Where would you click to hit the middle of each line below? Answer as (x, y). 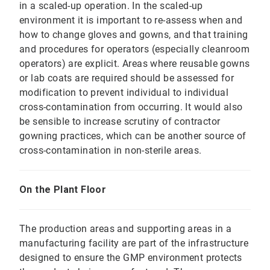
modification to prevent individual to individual (124, 93)
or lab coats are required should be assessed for (127, 78)
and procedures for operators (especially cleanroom (134, 49)
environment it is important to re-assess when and (131, 20)
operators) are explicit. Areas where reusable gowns (135, 64)
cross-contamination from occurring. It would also (131, 107)
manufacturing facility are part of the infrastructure (134, 243)
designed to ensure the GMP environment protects (131, 258)
